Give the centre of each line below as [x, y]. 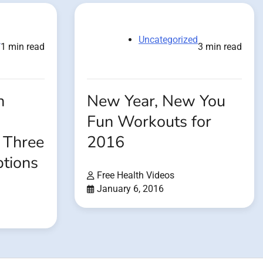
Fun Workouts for [149, 122]
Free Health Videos [136, 176]
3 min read [220, 47]
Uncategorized [168, 40]
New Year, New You [156, 102]
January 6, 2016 [130, 189]
